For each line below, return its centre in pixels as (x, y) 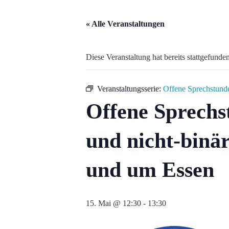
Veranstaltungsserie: (130, 89)
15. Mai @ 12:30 (113, 203)
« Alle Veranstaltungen (125, 24)
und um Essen (150, 170)
